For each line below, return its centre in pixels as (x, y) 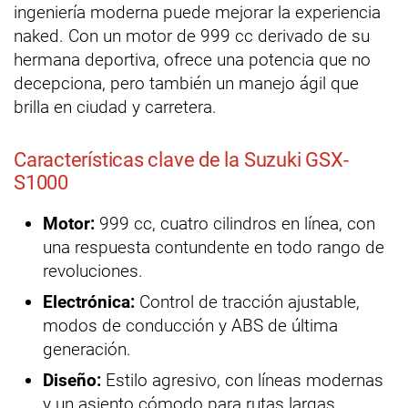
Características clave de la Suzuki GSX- (181, 160)
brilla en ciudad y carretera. (115, 107)
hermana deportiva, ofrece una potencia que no (192, 60)
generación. (87, 350)
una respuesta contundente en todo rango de (214, 248)
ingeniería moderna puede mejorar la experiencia (197, 13)
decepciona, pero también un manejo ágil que (186, 84)
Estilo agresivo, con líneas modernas (242, 381)
